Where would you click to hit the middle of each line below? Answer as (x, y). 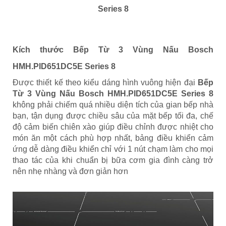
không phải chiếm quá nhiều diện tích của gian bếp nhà (113, 104)
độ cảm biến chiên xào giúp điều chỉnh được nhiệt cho (113, 127)
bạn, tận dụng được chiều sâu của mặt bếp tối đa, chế (113, 116)
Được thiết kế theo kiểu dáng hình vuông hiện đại (105, 82)
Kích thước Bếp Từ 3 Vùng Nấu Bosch (113, 49)
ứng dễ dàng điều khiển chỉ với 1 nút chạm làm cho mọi (113, 149)
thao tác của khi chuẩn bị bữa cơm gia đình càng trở (113, 160)
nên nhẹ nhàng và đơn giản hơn (70, 171)
